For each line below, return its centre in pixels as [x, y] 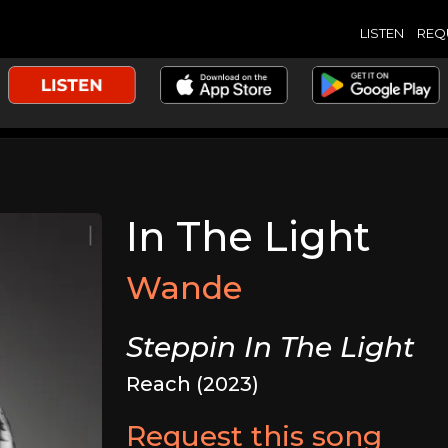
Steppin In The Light [271, 347]
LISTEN [381, 32]
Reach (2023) [193, 384]
